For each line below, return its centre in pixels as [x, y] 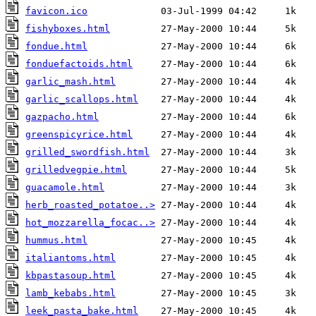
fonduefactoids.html [79, 64]
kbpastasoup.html [71, 276]
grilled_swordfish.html [87, 152]
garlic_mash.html [71, 82]
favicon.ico [56, 11]
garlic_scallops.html [82, 99]
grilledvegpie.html [76, 170]
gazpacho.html [62, 117]
